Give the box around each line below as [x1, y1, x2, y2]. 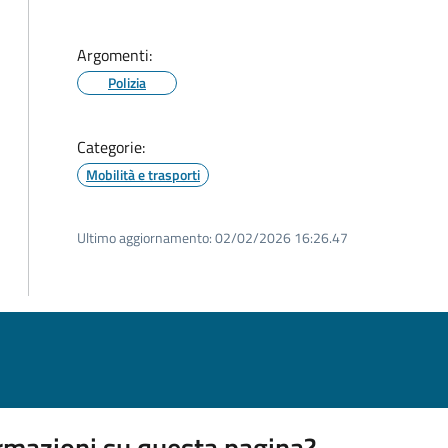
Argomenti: [77, 43, 152, 67]
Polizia [108, 72, 146, 93]
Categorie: [77, 135, 145, 159]
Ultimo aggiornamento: [77, 227, 212, 248]
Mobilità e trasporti [86, 164, 200, 185]
